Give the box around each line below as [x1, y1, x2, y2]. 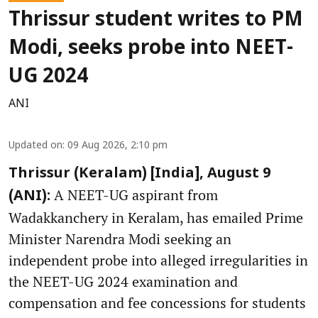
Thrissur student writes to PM [9, 9, 303, 33]
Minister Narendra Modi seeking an [9, 229, 231, 249]
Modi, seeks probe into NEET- [9, 37, 293, 62]
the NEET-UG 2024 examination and [9, 272, 238, 292]
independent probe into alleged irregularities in [9, 251, 308, 270]
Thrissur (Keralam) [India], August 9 [9, 165, 270, 183]
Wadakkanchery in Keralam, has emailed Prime [9, 208, 303, 228]
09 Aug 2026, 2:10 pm [67, 140, 168, 153]
